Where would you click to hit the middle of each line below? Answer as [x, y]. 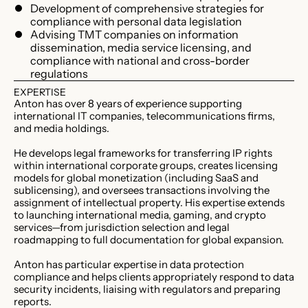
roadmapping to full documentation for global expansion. [149, 239]
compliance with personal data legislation [136, 21]
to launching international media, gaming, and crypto [140, 214]
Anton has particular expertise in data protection [129, 264]
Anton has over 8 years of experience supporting [128, 103]
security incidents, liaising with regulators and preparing [147, 289]
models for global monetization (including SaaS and [136, 177]
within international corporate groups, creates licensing [146, 165]
